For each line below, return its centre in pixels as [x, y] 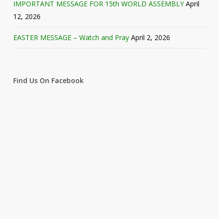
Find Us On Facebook [48, 81]
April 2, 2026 [150, 38]
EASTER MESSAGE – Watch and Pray [71, 38]
